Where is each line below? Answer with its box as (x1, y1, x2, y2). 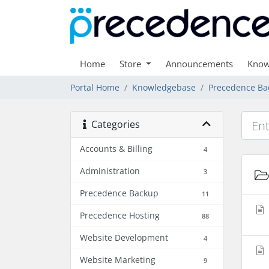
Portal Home (70, 82, 119, 93)
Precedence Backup (80, 187, 159, 199)
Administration (80, 165, 140, 177)
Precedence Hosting (80, 210, 160, 221)
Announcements (165, 58, 233, 70)
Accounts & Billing (80, 143, 153, 154)
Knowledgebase (132, 82, 196, 93)
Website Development (80, 232, 168, 243)
